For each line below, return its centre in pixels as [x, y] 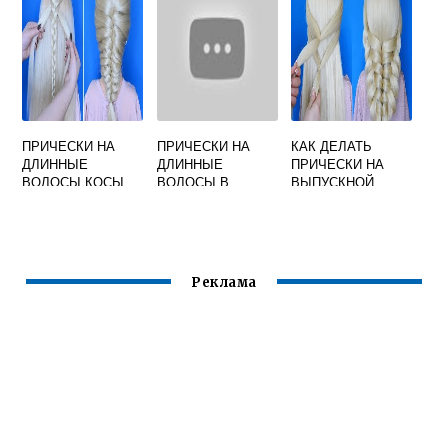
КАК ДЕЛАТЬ [332, 145]
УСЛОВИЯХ [192, 217]
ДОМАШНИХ [195, 199]
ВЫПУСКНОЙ [333, 181]
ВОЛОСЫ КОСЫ [73, 181]
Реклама [224, 283]
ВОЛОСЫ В [192, 181]
